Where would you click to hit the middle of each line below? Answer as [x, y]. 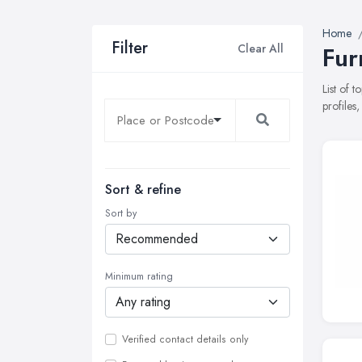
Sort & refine [143, 189]
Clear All [261, 48]
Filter [130, 48]
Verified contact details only [185, 339]
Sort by [121, 213]
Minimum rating [139, 276]
